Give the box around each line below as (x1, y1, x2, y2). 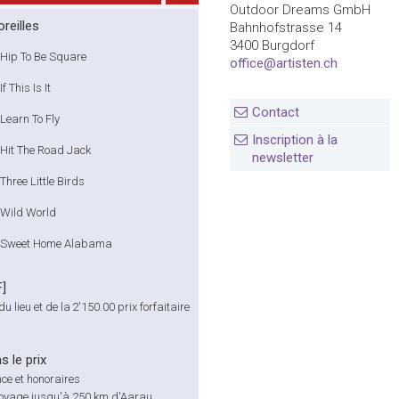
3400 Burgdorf (230, 37, 314, 53)
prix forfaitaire (115, 300, 190, 313)
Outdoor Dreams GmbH (230, 2, 370, 18)
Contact (252, 104, 299, 120)
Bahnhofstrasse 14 (230, 20, 342, 36)
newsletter (252, 150, 313, 166)
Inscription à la (252, 132, 338, 148)
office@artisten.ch (230, 55, 338, 71)
